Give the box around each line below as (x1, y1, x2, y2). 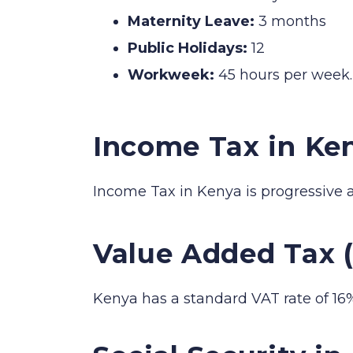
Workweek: (128, 65, 214, 84)
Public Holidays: (128, 39, 247, 57)
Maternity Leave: (128, 12, 255, 30)
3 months (255, 12, 326, 30)
